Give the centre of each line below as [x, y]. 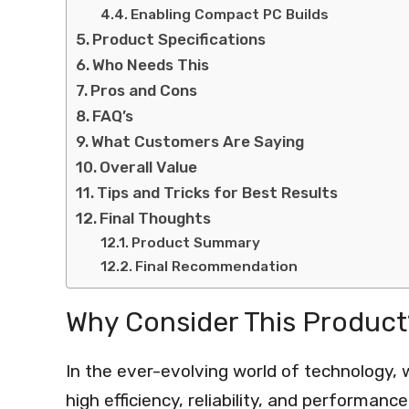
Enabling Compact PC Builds [230, 14]
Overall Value [149, 167]
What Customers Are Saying [198, 141]
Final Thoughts [156, 218]
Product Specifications [179, 39]
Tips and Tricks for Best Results [218, 192]
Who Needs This [151, 64]
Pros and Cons [144, 90]
